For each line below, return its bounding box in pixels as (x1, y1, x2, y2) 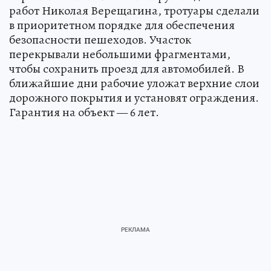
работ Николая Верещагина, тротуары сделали (9, 2, 260, 19)
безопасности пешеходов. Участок (9, 31, 191, 48)
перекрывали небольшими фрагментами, (9, 46, 230, 63)
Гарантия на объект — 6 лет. (9, 104, 159, 121)
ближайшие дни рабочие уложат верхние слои (9, 75, 260, 92)
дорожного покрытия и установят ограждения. (9, 90, 259, 106)
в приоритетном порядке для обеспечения (9, 17, 235, 34)
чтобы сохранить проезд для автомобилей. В (9, 60, 244, 77)
